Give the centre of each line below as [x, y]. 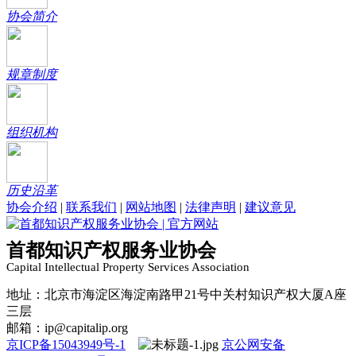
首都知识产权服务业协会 [111, 251]
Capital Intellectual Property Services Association [128, 267]
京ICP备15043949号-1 [66, 345]
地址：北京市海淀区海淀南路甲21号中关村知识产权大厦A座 [176, 295]
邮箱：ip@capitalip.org [67, 328]
